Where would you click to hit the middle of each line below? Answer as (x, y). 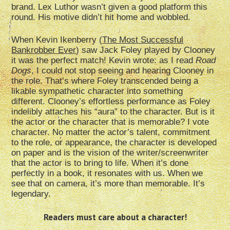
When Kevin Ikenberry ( (57, 40)
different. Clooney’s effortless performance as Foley (111, 102)
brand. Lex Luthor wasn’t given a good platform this (110, 7)
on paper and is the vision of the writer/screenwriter (110, 153)
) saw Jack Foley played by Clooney (146, 50)
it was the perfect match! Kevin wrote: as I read (104, 61)
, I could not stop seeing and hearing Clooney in (123, 71)
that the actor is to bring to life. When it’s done (100, 163)
